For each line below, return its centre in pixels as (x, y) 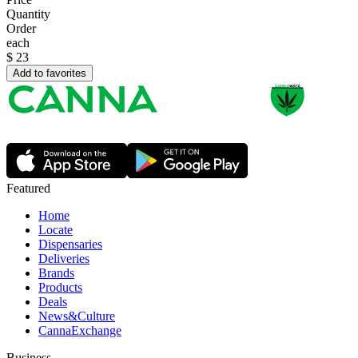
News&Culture (77, 316)
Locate (56, 230)
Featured (28, 189)
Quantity (28, 14)
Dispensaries (70, 245)
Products (60, 288)
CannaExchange (80, 331)
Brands (56, 273)
